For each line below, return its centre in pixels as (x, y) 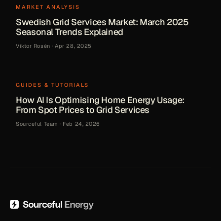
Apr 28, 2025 (73, 46)
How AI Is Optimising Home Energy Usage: (100, 100)
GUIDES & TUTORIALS (52, 85)
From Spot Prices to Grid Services (83, 110)
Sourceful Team (37, 124)
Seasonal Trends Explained (70, 32)
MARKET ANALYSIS (48, 7)
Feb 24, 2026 (81, 124)
